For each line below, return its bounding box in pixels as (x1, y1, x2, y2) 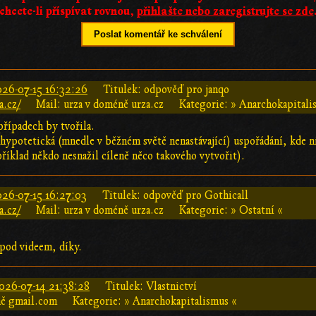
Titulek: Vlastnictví (105, 279, 197, 293)
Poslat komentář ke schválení (94, 28, 222, 39)
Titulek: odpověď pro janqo (103, 83, 229, 96)
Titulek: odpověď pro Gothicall (102, 188, 248, 202)
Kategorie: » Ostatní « (179, 203, 283, 217)
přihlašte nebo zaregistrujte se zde (136, 4, 314, 18)
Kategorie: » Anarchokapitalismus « (73, 294, 237, 308)
